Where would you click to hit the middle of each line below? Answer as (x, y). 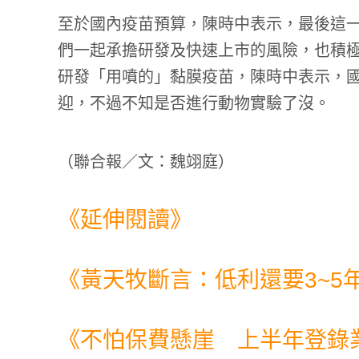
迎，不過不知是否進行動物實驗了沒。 (194, 104)
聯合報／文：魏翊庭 (146, 162)
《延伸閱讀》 (125, 220)
